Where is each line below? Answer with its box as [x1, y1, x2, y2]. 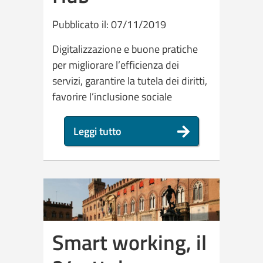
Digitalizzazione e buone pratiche [52, 41, 198, 58]
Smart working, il [52, 225, 207, 258]
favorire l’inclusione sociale [52, 89, 172, 105]
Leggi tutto [73, 123, 122, 140]
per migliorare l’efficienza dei [52, 57, 179, 73]
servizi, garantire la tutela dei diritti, [52, 73, 207, 89]
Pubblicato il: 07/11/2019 [52, 16, 166, 33]
